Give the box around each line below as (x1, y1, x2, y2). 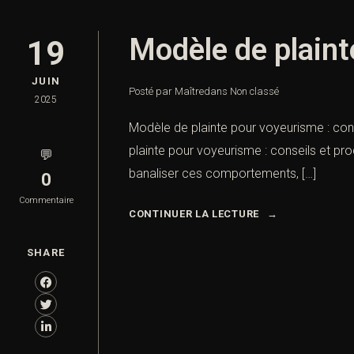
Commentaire (18, 195, 73, 206)
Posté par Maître (129, 85, 204, 98)
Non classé (230, 85, 279, 98)
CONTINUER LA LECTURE (129, 208, 259, 220)
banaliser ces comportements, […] (129, 166, 316, 182)
